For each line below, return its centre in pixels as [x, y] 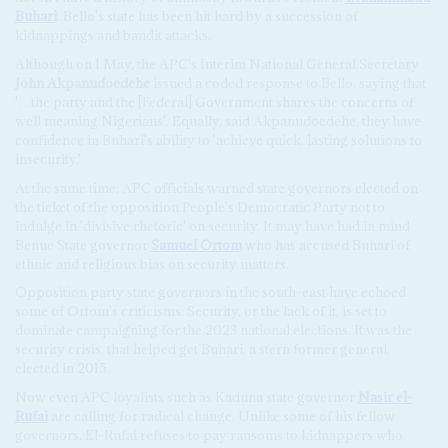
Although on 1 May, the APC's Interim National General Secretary [216, 63]
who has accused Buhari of [325, 244]
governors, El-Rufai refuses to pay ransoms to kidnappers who [208, 435]
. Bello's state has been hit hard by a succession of [207, 16]
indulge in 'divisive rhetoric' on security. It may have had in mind [212, 225]
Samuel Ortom [196, 244]
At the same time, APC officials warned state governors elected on [216, 187]
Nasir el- [385, 397]
